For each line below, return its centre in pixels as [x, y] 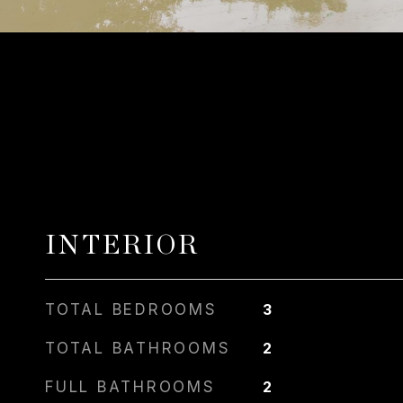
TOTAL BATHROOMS [138, 348]
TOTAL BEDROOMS [131, 309]
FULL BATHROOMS [130, 387]
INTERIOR [122, 246]
